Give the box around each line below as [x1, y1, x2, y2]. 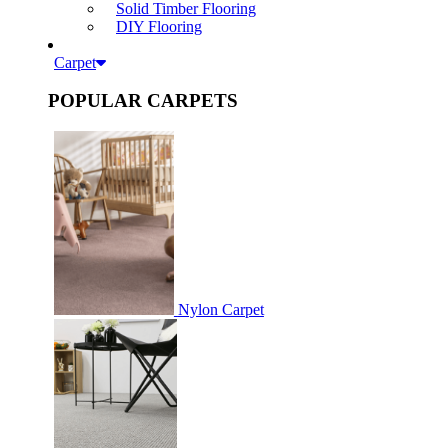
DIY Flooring [116, 17, 202, 35]
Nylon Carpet [177, 301, 264, 319]
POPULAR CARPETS [48, 90, 238, 112]
